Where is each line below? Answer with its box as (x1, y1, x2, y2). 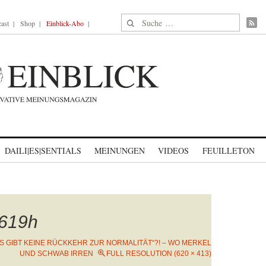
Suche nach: (121, 14, 167, 27)
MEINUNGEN (94, 145, 145, 156)
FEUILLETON (202, 145, 255, 156)
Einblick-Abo (46, 18, 84, 28)
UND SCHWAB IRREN (20, 249, 93, 258)
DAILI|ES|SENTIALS (5, 145, 81, 156)
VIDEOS (158, 145, 189, 156)
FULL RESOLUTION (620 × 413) (106, 249, 211, 258)
